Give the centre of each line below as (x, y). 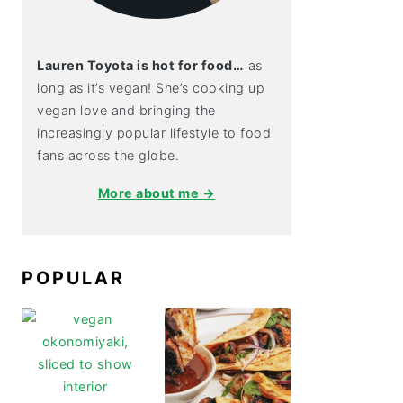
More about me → (157, 193)
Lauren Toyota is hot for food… (140, 66)
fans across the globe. (108, 156)
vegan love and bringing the (126, 111)
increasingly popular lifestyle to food (154, 133)
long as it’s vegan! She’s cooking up (151, 88)
